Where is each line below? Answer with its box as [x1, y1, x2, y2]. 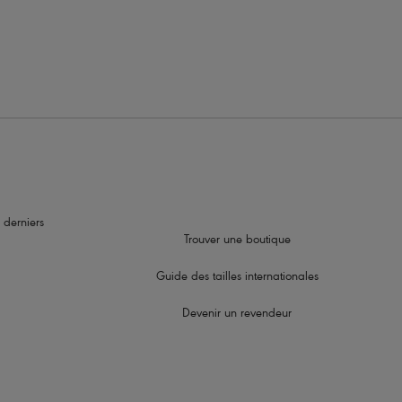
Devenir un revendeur [182, 308, 293, 322]
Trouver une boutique [183, 234, 291, 249]
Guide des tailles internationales [155, 271, 319, 285]
